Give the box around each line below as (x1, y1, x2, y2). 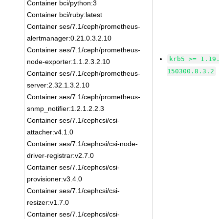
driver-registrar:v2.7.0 (27, 152, 94, 159)
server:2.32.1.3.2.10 (27, 81, 90, 89)
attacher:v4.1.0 (27, 128, 74, 136)
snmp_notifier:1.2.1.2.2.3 (27, 105, 105, 112)
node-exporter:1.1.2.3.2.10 (27, 58, 110, 66)
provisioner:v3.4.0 (27, 175, 83, 183)
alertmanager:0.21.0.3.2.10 (27, 34, 112, 42)
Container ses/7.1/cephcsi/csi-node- (27, 140, 138, 148)
